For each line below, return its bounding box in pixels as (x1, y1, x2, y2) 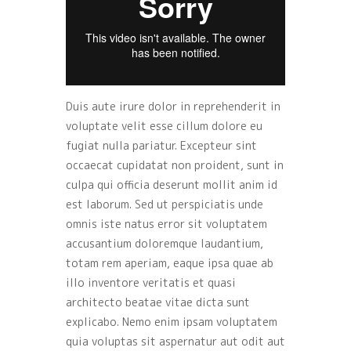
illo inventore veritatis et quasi (66, 274, 236, 290)
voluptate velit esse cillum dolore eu (66, 118, 262, 133)
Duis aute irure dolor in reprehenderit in (66, 98, 280, 114)
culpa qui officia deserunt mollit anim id (66, 176, 277, 192)
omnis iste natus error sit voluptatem (66, 215, 267, 231)
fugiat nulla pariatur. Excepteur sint (66, 137, 257, 153)
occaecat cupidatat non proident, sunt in (66, 157, 284, 172)
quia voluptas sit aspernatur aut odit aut (66, 333, 285, 349)
